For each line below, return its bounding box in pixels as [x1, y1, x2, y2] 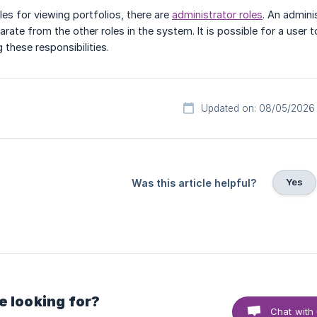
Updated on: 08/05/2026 [200, 103, 315, 114]
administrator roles [172, 8, 263, 21]
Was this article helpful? [131, 177, 257, 189]
